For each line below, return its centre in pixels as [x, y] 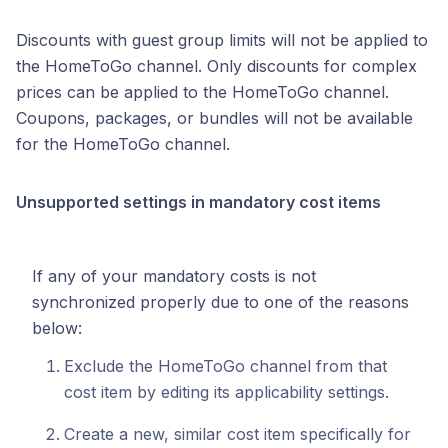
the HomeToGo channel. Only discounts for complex [216, 66]
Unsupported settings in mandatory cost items [198, 202]
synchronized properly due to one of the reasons [220, 302]
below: [57, 328]
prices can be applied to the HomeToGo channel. [202, 92]
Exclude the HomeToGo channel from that [225, 366]
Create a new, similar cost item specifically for [237, 434]
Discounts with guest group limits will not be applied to [222, 40]
